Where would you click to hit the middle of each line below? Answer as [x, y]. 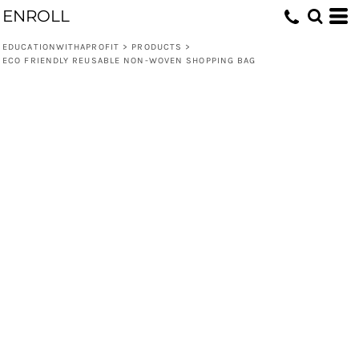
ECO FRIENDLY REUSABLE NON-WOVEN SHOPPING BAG [129, 61]
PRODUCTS [157, 47]
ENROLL [36, 16]
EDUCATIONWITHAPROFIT [61, 47]
